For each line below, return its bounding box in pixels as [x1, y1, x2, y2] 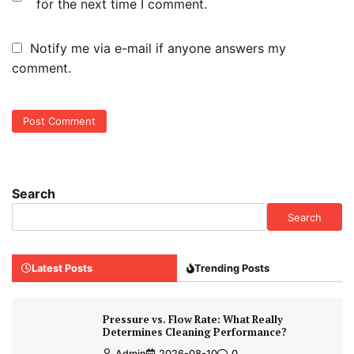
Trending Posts [194, 262, 269, 274]
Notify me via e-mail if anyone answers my [30, 40, 286, 56]
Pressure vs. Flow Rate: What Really [102, 313, 283, 326]
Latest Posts [32, 262, 92, 274]
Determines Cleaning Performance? [102, 326, 287, 339]
